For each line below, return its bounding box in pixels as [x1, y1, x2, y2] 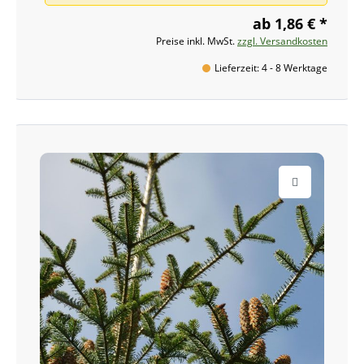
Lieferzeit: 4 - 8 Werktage [214, 60, 327, 75]
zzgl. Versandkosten [237, 33, 327, 48]
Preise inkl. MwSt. [156, 33, 237, 48]
